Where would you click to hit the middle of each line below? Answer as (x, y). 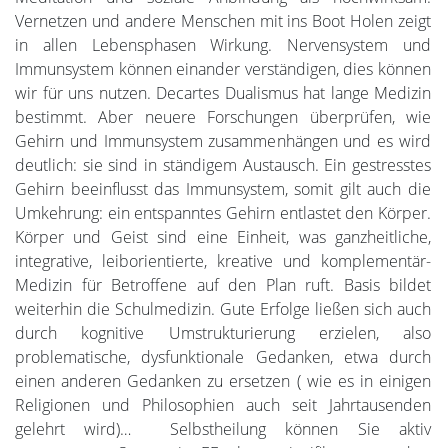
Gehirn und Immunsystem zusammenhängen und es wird (223, 140)
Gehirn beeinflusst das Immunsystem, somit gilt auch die (223, 188)
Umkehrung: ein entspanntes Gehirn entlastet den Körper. (223, 212)
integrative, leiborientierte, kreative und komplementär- (223, 260)
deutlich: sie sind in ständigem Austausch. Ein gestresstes (223, 164)
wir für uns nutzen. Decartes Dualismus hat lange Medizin (223, 92)
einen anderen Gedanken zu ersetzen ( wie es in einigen (223, 380)
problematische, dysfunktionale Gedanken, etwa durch (223, 356)
